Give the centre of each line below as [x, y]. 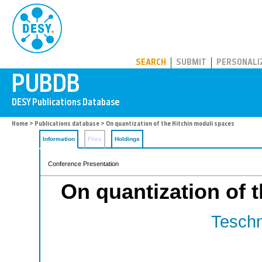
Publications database [67, 124]
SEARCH [151, 63]
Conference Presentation [83, 164]
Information [59, 139]
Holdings [127, 139]
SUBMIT [191, 63]
